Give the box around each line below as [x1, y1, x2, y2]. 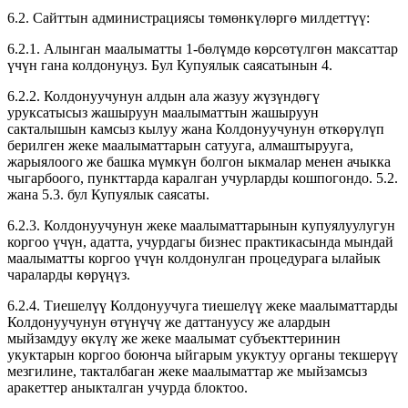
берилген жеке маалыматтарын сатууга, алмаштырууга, [7, 137, 353, 153]
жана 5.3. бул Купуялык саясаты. [7, 186, 209, 202]
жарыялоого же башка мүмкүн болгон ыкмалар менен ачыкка [7, 153, 391, 169]
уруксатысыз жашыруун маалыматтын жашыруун [7, 104, 319, 120]
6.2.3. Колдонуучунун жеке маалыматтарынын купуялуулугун [7, 217, 395, 233]
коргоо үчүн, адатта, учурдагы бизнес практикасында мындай [7, 233, 393, 250]
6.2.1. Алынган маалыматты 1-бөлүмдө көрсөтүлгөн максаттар [7, 40, 398, 56]
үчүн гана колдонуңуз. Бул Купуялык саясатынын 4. [7, 56, 332, 73]
